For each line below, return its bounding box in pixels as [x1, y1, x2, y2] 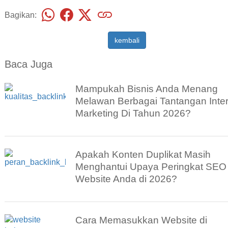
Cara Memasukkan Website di [75, 215, 208, 226]
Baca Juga [4, 59, 52, 70]
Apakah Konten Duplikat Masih [75, 149, 211, 160]
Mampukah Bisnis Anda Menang [75, 83, 218, 95]
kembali [114, 36, 139, 45]
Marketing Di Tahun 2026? [75, 108, 191, 119]
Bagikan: [4, 10, 37, 19]
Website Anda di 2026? [75, 174, 178, 185]
